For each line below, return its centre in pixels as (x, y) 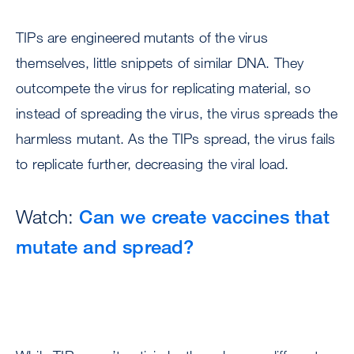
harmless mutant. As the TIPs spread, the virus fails (176, 138)
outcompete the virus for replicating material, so (163, 88)
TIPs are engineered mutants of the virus (142, 37)
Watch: (48, 216)
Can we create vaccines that (204, 216)
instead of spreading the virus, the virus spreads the (177, 113)
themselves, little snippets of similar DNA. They (160, 62)
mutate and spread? (105, 246)
